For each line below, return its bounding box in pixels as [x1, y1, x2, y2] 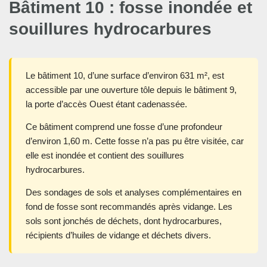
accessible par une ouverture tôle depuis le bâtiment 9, [26, 85, 237, 95]
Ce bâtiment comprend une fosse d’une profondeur [26, 122, 222, 132]
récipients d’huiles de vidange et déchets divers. [26, 230, 211, 241]
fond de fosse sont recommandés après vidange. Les [26, 201, 232, 212]
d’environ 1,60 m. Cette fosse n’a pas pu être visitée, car [26, 136, 244, 147]
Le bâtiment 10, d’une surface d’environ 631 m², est [26, 70, 224, 81]
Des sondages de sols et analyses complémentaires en [26, 187, 241, 198]
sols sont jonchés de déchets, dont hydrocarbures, [26, 216, 222, 226]
